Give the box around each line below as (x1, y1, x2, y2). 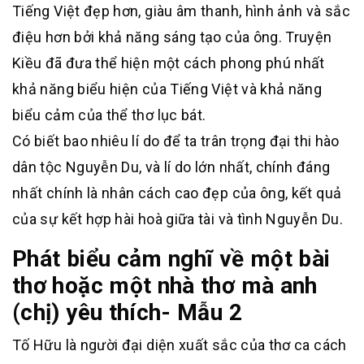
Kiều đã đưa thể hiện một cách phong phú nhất (12, 54, 325, 71)
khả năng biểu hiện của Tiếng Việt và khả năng (12, 80, 323, 97)
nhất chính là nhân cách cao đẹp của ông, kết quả (12, 184, 342, 201)
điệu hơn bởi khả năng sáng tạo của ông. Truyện (12, 28, 332, 45)
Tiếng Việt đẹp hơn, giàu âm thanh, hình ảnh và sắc (12, 2, 350, 19)
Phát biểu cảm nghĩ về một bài (12, 245, 331, 272)
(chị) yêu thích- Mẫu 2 (12, 299, 242, 326)
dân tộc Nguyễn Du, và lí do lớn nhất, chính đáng (12, 158, 331, 175)
